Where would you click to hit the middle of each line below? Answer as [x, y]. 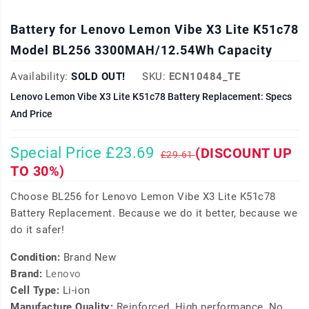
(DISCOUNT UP [243, 153]
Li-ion [76, 291]
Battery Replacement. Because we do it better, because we [154, 213]
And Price [31, 114]
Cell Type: [37, 291]
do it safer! [37, 230]
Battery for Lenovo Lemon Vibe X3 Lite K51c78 [154, 30]
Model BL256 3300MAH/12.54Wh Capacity [141, 50]
